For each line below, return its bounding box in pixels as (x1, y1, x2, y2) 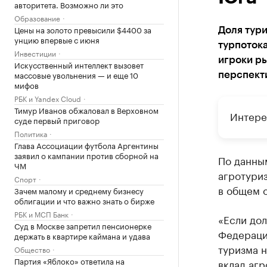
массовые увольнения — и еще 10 (14, 69, 138, 80)
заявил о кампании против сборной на (14, 149, 159, 161)
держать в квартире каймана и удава (14, 229, 150, 241)
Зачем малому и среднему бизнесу (14, 184, 144, 196)
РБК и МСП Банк (14, 208, 69, 219)
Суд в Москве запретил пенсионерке (14, 219, 151, 231)
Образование (14, 12, 60, 23)
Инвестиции (14, 47, 56, 58)
